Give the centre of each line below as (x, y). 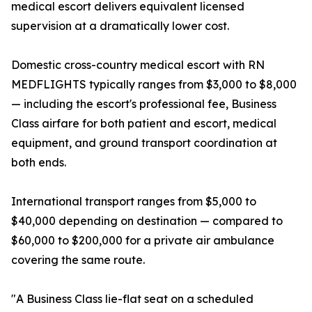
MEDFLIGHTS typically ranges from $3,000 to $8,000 (154, 85)
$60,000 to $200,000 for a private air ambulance (143, 241)
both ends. (39, 163)
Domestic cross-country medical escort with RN (138, 65)
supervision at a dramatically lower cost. (120, 26)
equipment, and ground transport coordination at (144, 143)
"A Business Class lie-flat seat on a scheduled (132, 299)
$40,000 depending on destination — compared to (147, 221)
